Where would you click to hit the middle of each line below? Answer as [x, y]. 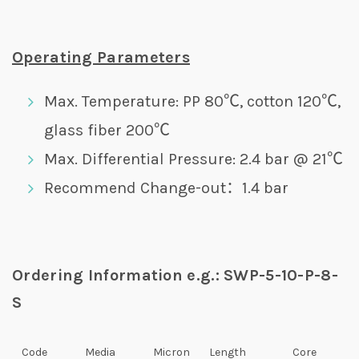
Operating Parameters [101, 57]
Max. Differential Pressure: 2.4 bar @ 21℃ [194, 159]
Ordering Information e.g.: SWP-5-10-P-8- [175, 275]
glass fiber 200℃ [107, 130]
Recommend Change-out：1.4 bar [166, 188]
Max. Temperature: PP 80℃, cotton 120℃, [192, 101]
